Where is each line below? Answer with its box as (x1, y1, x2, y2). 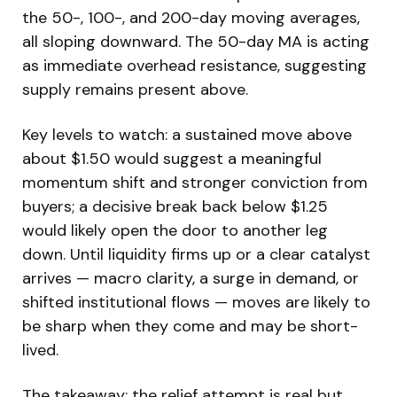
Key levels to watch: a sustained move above (22, 123, 352, 145)
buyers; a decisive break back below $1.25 (22, 195, 328, 217)
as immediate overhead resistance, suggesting (22, 54, 367, 76)
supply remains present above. (22, 78, 248, 100)
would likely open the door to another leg (22, 219, 328, 241)
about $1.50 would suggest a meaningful (22, 147, 322, 169)
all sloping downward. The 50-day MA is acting (22, 30, 370, 52)
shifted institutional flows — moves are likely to (22, 291, 370, 313)
